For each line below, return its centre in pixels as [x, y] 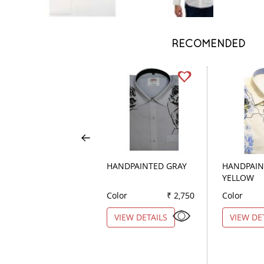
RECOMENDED [209, 43]
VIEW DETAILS [141, 217]
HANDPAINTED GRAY [147, 166]
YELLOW [238, 177]
